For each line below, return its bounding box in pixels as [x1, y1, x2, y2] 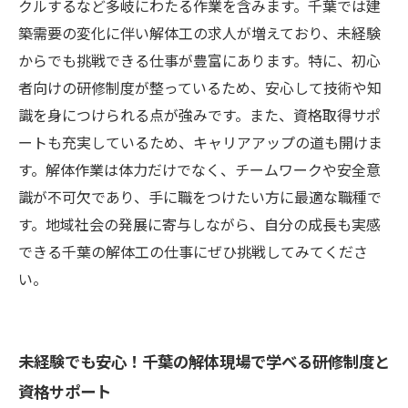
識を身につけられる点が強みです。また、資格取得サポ [18, 104, 381, 126]
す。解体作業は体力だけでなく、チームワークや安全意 [18, 158, 381, 180]
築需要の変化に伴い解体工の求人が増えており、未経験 [18, 22, 381, 44]
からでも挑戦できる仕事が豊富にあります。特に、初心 [18, 49, 381, 71]
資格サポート [18, 379, 111, 403]
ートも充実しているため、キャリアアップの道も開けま [18, 131, 382, 153]
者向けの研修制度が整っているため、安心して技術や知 [18, 76, 382, 98]
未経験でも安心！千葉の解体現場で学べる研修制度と [18, 349, 390, 372]
